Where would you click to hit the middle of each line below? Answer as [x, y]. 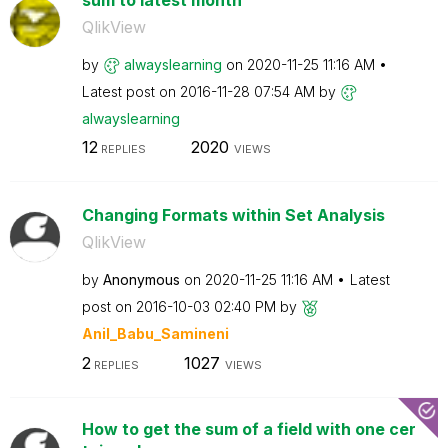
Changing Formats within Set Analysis [233, 215]
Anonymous [141, 279]
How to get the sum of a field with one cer [248, 428]
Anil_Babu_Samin [144, 333]
